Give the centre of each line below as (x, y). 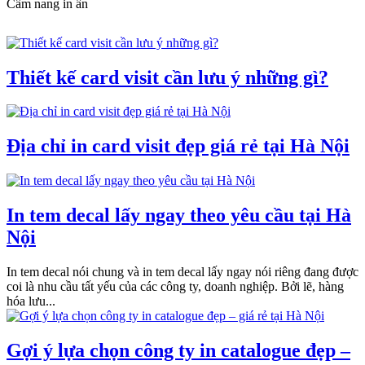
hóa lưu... (31, 301)
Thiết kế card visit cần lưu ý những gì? (167, 77)
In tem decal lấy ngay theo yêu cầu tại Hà (179, 215)
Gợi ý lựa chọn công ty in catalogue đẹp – (178, 350)
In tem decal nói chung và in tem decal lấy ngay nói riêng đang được (182, 272)
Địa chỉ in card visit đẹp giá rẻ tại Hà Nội (178, 146)
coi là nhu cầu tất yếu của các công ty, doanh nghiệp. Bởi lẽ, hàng (175, 287)
